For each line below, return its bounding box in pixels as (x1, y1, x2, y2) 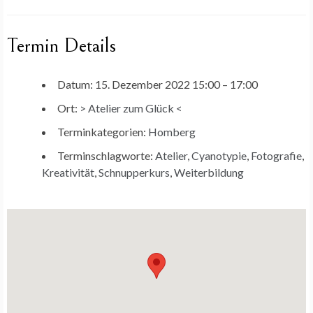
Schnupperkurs (99, 165, 170, 179)
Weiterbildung (174, 165, 244, 179)
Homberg (148, 124, 196, 138)
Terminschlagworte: (57, 148, 153, 162)
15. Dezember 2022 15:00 (95, 77, 220, 91)
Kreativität (42, 165, 94, 179)
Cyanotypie (191, 148, 247, 162)
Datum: (57, 77, 93, 91)
